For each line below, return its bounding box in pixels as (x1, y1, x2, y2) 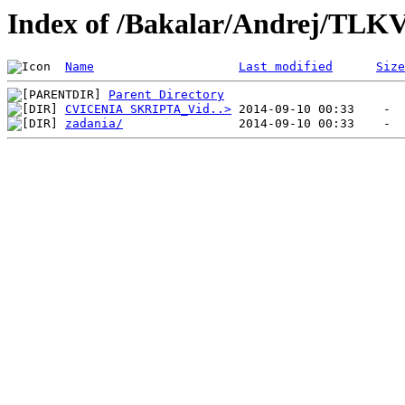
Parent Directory (108, 88, 224, 102)
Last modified (239, 60, 333, 74)
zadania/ (65, 117, 123, 131)
